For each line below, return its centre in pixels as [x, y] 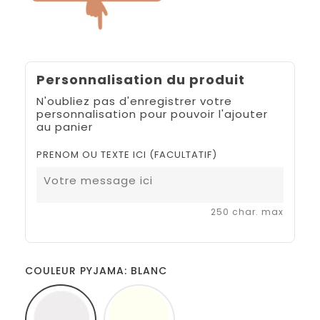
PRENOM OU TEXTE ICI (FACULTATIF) [127, 154]
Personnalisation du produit [141, 79]
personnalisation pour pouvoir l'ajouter [152, 114]
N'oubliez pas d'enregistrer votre [134, 101]
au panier [65, 126]
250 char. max [247, 211]
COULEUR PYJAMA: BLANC [96, 270]
